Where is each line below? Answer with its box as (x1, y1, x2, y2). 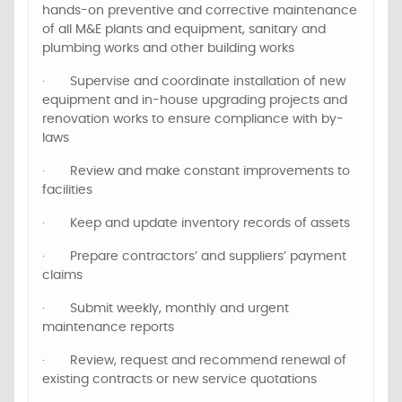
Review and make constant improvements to (70, 165, 350, 178)
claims (42, 269, 83, 282)
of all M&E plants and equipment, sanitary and (42, 23, 326, 36)
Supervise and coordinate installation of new (70, 75, 345, 88)
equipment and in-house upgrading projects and (42, 94, 347, 107)
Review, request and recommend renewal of (70, 354, 346, 367)
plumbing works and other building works (42, 42, 294, 55)
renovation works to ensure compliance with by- (42, 113, 344, 126)
